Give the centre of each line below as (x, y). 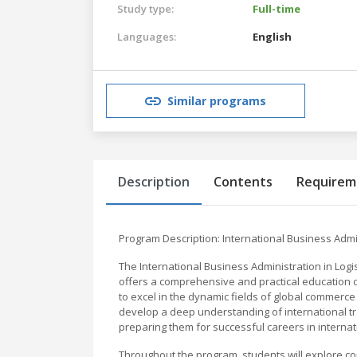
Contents (243, 181)
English (272, 36)
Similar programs (217, 101)
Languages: (147, 36)
